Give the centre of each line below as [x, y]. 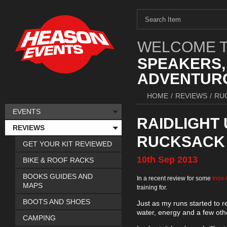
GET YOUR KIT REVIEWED [67, 144]
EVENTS [27, 111]
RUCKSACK [181, 142]
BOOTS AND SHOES [56, 202]
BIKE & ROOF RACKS [58, 160]
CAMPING [39, 218]
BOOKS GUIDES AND [58, 176]
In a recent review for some [175, 178]
